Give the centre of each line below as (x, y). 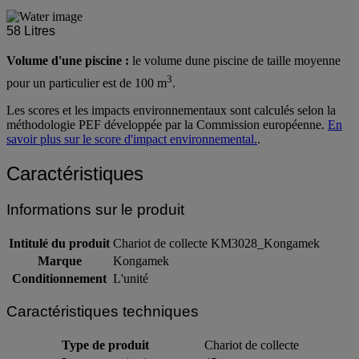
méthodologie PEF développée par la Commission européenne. (167, 124)
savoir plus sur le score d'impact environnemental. (132, 139)
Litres (40, 30)
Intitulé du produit (59, 243)
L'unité (131, 278)
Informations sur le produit (95, 209)
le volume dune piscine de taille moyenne (235, 60)
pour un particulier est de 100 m (87, 83)
